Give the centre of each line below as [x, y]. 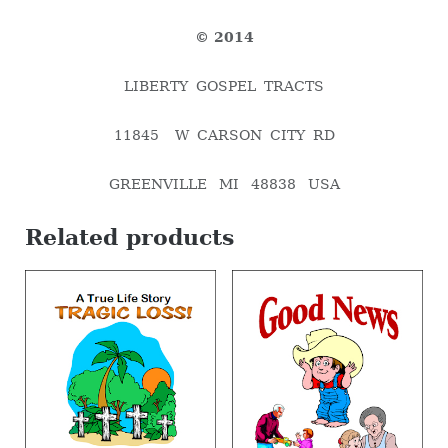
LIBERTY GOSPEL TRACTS [224, 86]
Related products [129, 237]
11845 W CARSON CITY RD [224, 135]
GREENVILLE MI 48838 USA [224, 184]
